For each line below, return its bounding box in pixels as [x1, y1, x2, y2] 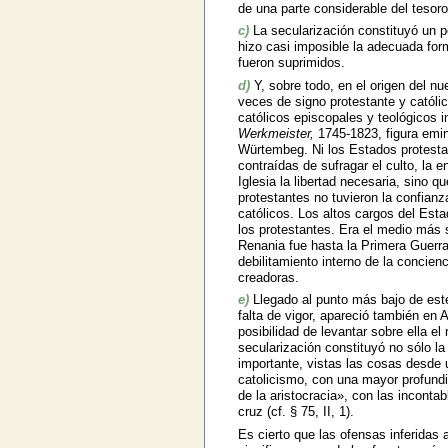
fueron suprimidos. [237, 55, 345, 71]
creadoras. [237, 269, 299, 285]
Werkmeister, [237, 125, 314, 141]
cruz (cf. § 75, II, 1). [237, 404, 354, 420]
